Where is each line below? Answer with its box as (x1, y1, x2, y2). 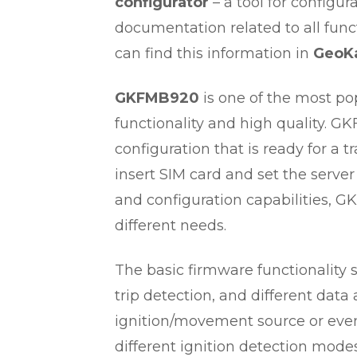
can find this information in (115, 45, 313, 62)
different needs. (115, 217, 226, 234)
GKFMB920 (115, 89, 199, 107)
